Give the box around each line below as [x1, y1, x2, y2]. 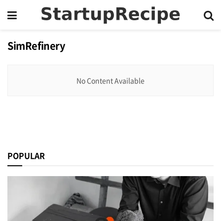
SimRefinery [7, 38, 65, 53]
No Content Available [76, 75, 145, 85]
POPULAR [7, 149, 45, 161]
